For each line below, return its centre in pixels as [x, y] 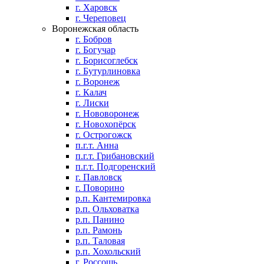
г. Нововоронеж [107, 113]
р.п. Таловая [100, 241]
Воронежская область [95, 29]
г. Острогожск [104, 135]
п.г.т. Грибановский [115, 156]
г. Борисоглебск [107, 60]
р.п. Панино [100, 220]
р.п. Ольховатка [107, 209]
